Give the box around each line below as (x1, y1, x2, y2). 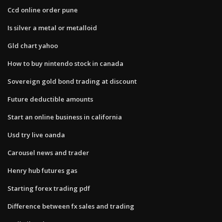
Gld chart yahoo (7, 41, 58, 50)
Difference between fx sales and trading (7, 201, 134, 211)
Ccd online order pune (7, 5, 78, 14)
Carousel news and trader (7, 148, 89, 157)
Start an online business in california (7, 112, 122, 121)
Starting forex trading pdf (7, 183, 90, 193)
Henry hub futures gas (7, 166, 77, 175)
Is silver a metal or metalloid (7, 23, 97, 32)
